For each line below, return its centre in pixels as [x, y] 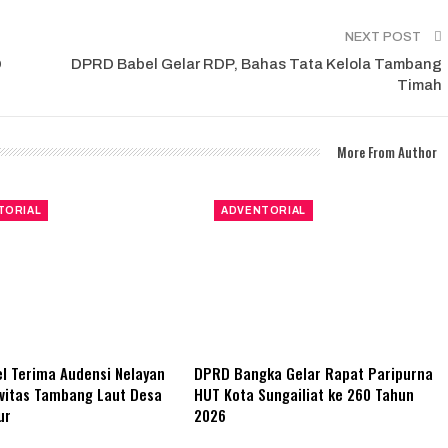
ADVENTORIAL [263, 211]
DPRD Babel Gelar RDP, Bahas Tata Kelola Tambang [256, 64]
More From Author [386, 152]
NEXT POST [384, 37]
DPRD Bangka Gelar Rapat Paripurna [314, 372]
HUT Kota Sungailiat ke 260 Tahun [304, 393]
